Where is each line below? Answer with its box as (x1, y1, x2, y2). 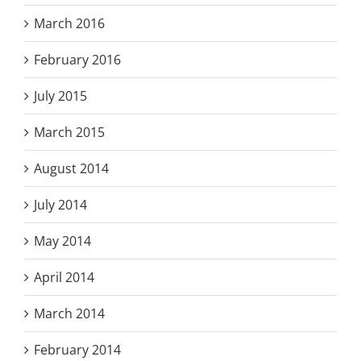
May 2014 (34, 231, 91, 250)
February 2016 (34, 50, 121, 68)
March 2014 (34, 304, 105, 322)
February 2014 (34, 340, 121, 359)
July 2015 (34, 86, 87, 105)
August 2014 (34, 159, 109, 177)
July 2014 (34, 195, 87, 214)
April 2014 (34, 268, 94, 286)
